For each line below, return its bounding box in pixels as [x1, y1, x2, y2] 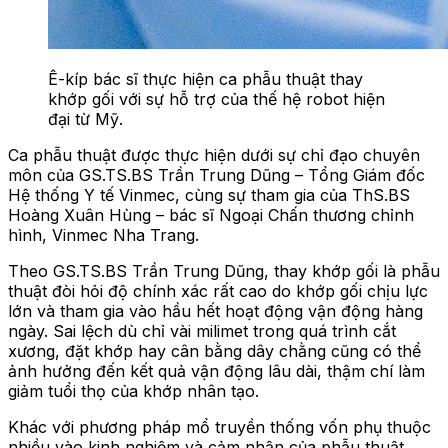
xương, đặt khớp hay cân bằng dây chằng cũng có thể [8, 340, 421, 361]
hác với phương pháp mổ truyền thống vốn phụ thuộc [19, 416, 431, 437]
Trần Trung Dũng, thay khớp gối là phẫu [127, 260, 440, 281]
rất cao [213, 280, 272, 301]
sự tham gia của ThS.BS [223, 184, 410, 205]
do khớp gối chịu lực [272, 280, 428, 301]
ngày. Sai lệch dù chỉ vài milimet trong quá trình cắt [8, 320, 396, 341]
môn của [8, 164, 74, 185]
